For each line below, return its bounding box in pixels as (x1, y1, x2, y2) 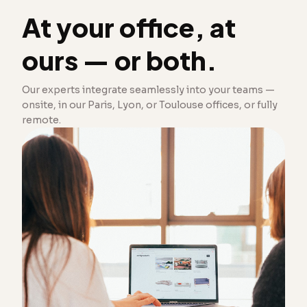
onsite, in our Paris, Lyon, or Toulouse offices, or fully (22, 99, 278, 112)
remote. (22, 114, 61, 127)
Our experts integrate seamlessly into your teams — (22, 84, 275, 97)
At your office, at (22, 11, 236, 44)
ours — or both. (22, 44, 217, 77)
